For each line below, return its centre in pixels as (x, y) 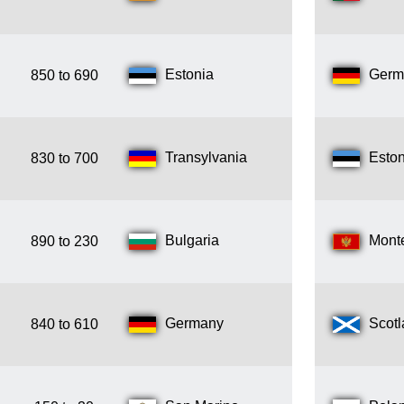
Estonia (189, 75)
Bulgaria (192, 241)
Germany (194, 324)
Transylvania (206, 158)
